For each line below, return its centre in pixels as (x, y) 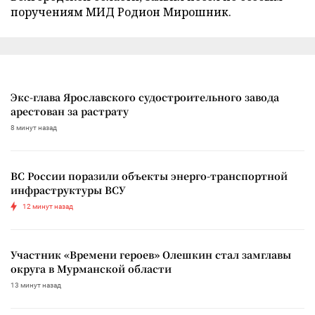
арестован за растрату (70, 111)
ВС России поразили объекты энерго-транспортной (149, 176)
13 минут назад (36, 285)
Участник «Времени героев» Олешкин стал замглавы (151, 255)
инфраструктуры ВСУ (68, 190)
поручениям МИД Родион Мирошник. (121, 12)
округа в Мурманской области (91, 269)
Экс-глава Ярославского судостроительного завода (145, 97)
